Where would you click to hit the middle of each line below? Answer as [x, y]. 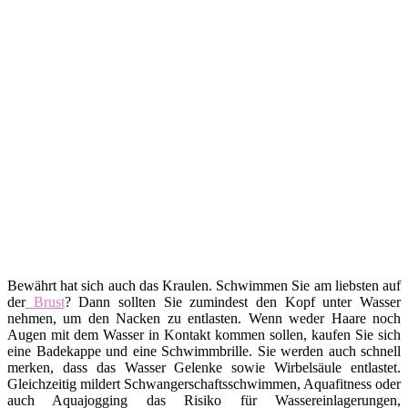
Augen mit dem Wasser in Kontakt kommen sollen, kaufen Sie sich [204, 334]
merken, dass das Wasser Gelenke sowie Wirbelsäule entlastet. [204, 367]
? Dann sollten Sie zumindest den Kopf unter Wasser [233, 301]
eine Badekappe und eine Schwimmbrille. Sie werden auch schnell [204, 351]
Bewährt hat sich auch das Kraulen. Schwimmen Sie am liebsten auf [204, 285]
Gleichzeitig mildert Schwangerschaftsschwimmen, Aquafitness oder [204, 383]
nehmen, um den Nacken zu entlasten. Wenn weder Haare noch [204, 318]
